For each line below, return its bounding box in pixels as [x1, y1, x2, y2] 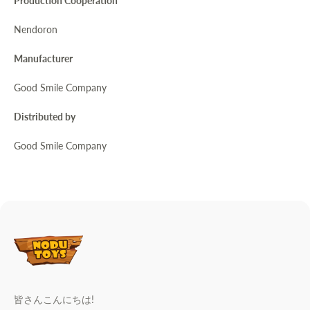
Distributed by [14, 110, 75, 122]
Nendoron [14, 23, 57, 35]
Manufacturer [14, 52, 73, 64]
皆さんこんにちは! [14, 293, 94, 306]
